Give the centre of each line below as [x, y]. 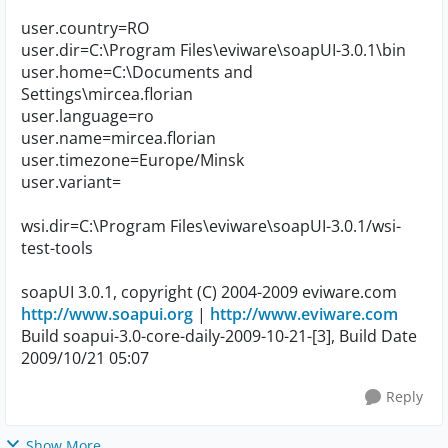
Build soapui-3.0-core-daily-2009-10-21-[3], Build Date [219, 336]
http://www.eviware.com [304, 314]
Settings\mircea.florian [107, 94]
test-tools [57, 248]
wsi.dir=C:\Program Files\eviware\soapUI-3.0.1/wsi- [211, 226]
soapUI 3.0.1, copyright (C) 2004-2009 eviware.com [209, 292]
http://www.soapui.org [107, 314]
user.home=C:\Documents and [137, 72]
